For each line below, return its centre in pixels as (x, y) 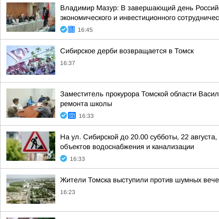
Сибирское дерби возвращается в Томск (127, 51)
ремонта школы (86, 104)
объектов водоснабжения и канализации (127, 147)
